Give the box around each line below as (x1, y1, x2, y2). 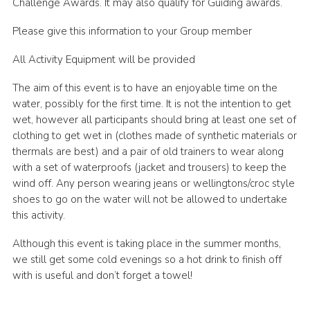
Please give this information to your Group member (12, 24, 252, 38)
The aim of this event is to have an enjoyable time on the (12, 80, 277, 95)
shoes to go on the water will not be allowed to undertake (12, 192, 287, 206)
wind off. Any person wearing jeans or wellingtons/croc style (12, 176, 295, 190)
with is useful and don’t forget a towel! (12, 268, 192, 282)
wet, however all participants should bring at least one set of (12, 112, 296, 127)
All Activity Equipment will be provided (12, 52, 195, 66)
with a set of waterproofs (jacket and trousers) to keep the (12, 160, 286, 174)
